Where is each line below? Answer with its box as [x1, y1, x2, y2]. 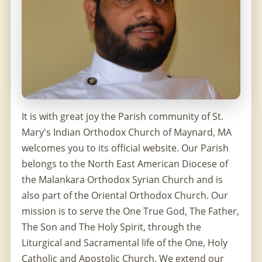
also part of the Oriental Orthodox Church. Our [22, 188, 228, 202]
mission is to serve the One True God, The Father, [22, 204, 239, 218]
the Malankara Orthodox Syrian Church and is [22, 173, 223, 186]
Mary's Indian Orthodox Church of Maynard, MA [22, 125, 232, 139]
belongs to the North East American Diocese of [22, 157, 228, 170]
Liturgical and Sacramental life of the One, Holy [22, 236, 227, 249]
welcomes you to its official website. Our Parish [22, 141, 229, 154]
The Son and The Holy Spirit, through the [22, 220, 201, 233]
